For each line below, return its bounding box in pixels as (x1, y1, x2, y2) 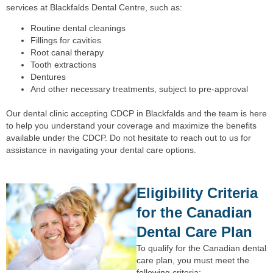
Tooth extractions (30, 60, 96, 70)
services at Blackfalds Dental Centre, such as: (6, 2, 182, 12)
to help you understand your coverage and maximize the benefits (6, 121, 257, 131)
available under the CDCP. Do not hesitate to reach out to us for (6, 133, 251, 143)
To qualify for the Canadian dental (136, 243, 266, 253)
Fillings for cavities (30, 35, 101, 46)
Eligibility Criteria (136, 184, 258, 201)
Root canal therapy (30, 48, 104, 58)
